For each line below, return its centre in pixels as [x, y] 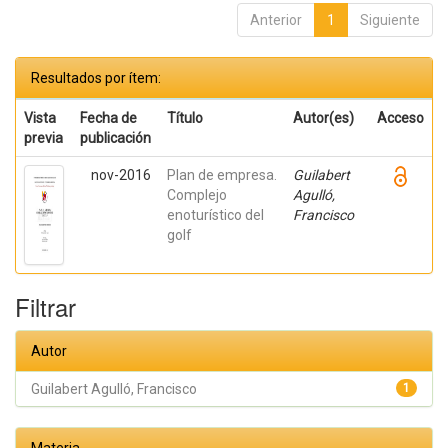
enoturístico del [215, 215]
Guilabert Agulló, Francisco [114, 389]
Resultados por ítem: [96, 78]
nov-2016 [121, 175]
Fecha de [108, 118]
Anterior [276, 20]
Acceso [400, 118]
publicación [115, 138]
